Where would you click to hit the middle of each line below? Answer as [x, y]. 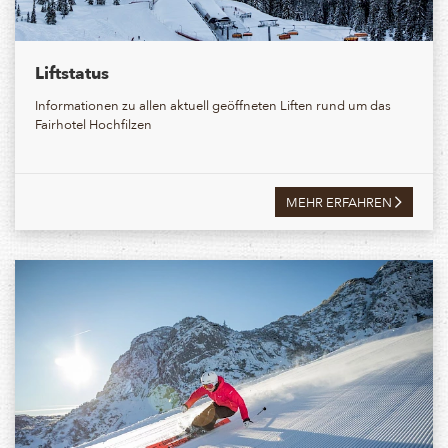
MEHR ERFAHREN [340, 201]
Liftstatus [72, 72]
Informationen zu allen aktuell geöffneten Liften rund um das [213, 104]
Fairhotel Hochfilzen [93, 123]
